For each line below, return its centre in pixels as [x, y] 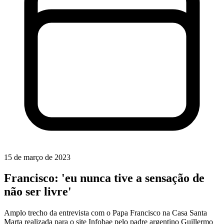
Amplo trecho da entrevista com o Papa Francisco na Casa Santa [105, 213]
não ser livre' [38, 192]
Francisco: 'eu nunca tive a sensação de [104, 178]
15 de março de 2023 [37, 157]
